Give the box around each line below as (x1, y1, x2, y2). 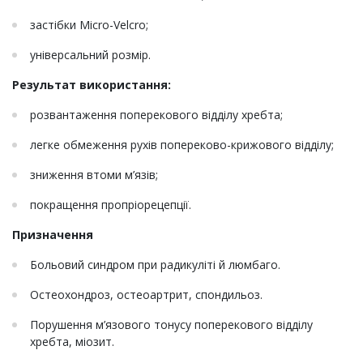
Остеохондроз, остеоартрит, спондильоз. (30, 287, 263, 303)
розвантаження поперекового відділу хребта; (30, 107, 283, 123)
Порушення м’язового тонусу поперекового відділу (30, 317, 313, 333)
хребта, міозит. (30, 334, 114, 350)
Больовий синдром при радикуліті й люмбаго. (30, 257, 280, 273)
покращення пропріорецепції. (30, 197, 198, 213)
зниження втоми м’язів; (30, 167, 158, 183)
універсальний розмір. (30, 47, 151, 63)
